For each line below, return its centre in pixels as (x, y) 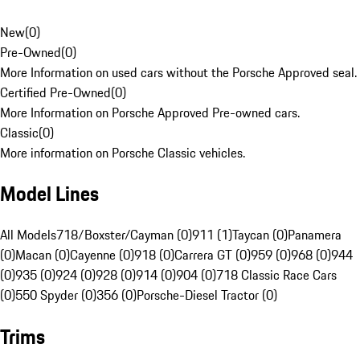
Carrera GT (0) (213, 255)
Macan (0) (43, 255)
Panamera (315, 235)
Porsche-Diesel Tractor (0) (207, 295)
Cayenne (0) (102, 255)
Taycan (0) (260, 235)
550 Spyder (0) (56, 295)
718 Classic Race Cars (276, 275)
